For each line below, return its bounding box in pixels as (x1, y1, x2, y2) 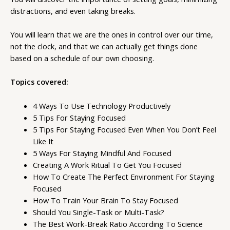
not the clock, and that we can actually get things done (10, 41, 198, 51)
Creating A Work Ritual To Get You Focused (32, 159, 182, 170)
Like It (32, 136, 53, 146)
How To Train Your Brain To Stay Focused (32, 195, 178, 205)
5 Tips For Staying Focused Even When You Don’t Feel (32, 124, 216, 135)
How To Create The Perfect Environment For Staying (32, 171, 215, 182)
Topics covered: (10, 76, 68, 87)
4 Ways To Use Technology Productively (32, 100, 170, 111)
